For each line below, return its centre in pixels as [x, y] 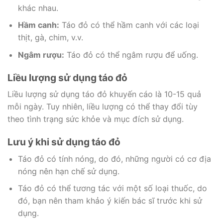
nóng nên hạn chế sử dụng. [68, 171]
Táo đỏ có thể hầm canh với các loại [129, 25]
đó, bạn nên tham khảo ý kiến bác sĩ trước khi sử [110, 201]
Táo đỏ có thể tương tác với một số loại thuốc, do [112, 188]
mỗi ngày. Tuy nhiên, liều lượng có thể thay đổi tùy [103, 107]
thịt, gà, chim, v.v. [50, 38]
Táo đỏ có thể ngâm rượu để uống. [131, 55]
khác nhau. [38, 8]
